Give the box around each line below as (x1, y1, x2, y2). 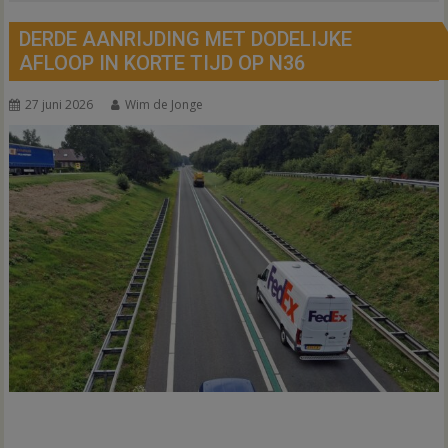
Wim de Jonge (125, 96, 204, 113)
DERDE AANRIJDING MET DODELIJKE (19, 27, 353, 51)
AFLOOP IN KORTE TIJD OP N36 (19, 51, 306, 75)
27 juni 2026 (25, 96, 94, 113)
